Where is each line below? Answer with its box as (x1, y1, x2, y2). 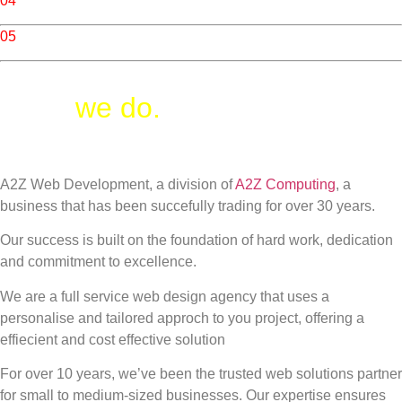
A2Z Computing (235, 176, 336, 192)
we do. (75, 92, 161, 125)
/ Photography (20, 28, 109, 44)
